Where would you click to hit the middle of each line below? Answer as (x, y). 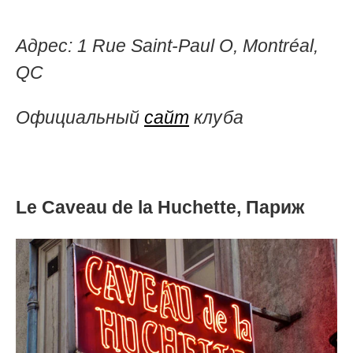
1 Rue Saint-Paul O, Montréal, (198, 45)
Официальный (80, 117)
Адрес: (46, 45)
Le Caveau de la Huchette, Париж (160, 207)
